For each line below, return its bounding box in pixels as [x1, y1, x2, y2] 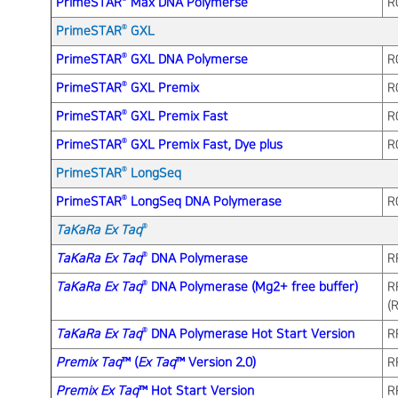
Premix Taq [56, 354, 122, 370]
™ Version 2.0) [176, 354, 256, 370]
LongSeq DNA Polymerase [127, 194, 282, 209]
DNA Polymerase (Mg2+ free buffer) [147, 279, 358, 294]
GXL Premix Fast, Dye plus [127, 137, 283, 152]
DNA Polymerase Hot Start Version [147, 326, 354, 341]
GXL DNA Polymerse [127, 52, 248, 67]
